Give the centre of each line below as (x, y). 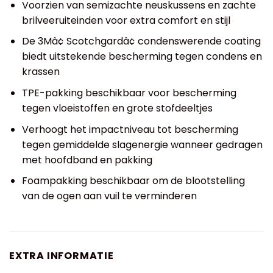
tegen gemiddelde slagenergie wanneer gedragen (142, 144)
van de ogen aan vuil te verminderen (109, 196)
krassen (41, 72)
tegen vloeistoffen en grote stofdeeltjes (117, 108)
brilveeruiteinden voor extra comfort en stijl (126, 20)
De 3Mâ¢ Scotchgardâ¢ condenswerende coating (141, 41)
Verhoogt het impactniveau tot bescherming (130, 129)
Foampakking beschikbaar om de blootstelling (133, 181)
